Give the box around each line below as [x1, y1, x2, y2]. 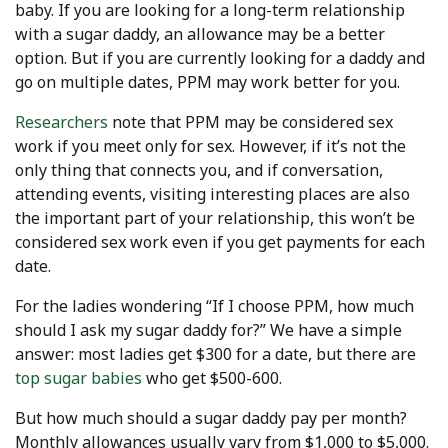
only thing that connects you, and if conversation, [15, 159, 383, 182]
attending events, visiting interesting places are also [15, 183, 410, 206]
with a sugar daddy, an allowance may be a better [15, 23, 385, 46]
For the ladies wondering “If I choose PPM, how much [15, 295, 414, 318]
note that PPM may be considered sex [108, 111, 393, 134]
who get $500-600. [142, 367, 282, 390]
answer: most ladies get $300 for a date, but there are [15, 343, 416, 366]
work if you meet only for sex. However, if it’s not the [15, 135, 406, 158]
